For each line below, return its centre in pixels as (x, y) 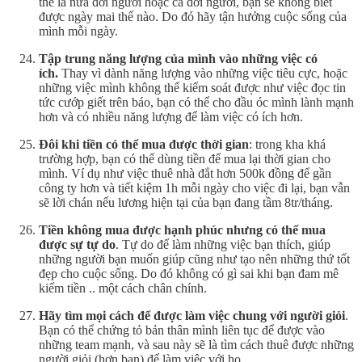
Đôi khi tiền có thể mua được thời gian (144, 144)
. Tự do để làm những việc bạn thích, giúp (223, 244)
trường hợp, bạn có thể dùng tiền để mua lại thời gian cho (185, 158)
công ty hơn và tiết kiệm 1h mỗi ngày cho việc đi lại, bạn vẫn (194, 187)
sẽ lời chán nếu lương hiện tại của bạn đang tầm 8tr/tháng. (186, 202)
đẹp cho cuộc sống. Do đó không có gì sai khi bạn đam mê (189, 273)
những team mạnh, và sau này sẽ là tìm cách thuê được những (196, 344)
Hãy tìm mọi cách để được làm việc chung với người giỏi (192, 315)
